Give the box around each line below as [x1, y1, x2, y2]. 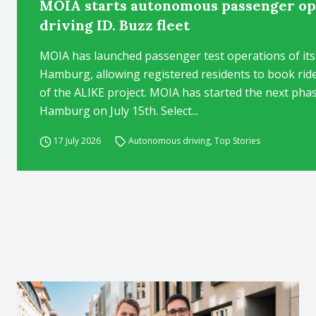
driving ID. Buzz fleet [39, 16, 190, 34]
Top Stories [214, 135, 261, 147]
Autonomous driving [128, 135, 211, 147]
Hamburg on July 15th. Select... [39, 103, 198, 119]
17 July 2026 [53, 135, 101, 147]
